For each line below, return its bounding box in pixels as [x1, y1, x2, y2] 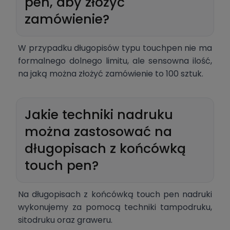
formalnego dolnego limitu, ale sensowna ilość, [18, 55, 212, 67]
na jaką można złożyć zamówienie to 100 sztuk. [18, 68, 203, 80]
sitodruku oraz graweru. [18, 214, 112, 226]
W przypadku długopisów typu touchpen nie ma [18, 42, 212, 54]
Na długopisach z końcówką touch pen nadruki [18, 188, 212, 201]
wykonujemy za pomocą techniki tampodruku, [18, 201, 212, 214]
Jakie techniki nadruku [25, 106, 173, 124]
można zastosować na [25, 123, 172, 141]
